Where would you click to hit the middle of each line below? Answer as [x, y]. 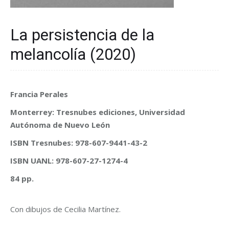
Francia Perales [40, 94]
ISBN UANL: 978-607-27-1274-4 [69, 161]
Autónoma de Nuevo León [60, 125]
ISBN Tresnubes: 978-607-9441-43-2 [79, 143]
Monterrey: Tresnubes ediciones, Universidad [98, 112]
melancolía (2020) [73, 55]
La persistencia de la [82, 35]
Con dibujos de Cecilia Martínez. [65, 209]
